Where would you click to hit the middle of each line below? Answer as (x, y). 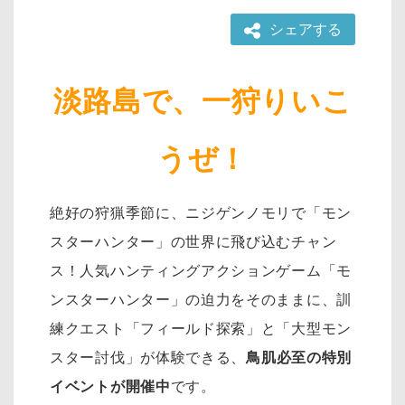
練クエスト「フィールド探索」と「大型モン (201, 328)
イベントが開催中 (110, 386)
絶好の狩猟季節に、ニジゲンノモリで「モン (201, 212)
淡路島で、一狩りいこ (202, 102)
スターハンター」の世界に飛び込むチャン (193, 241)
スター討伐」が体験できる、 (148, 357)
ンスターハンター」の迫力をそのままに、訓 (201, 299)
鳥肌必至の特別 (299, 357)
